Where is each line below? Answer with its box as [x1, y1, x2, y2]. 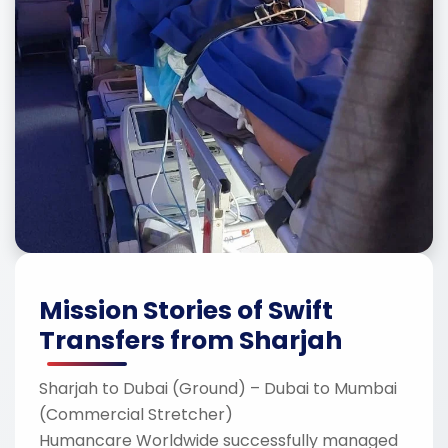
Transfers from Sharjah [39, 322, 342, 358]
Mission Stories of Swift [39, 292, 333, 328]
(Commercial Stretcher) [39, 402, 233, 426]
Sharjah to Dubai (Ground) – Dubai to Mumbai [39, 376, 397, 400]
